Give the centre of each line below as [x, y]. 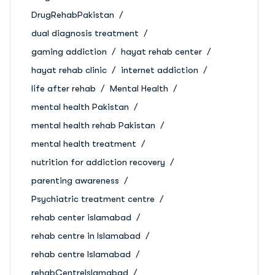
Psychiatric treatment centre [93, 199]
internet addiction [160, 70]
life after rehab [64, 88]
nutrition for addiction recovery [98, 162]
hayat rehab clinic [69, 70]
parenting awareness [75, 180]
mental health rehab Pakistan [93, 125]
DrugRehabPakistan [73, 15]
